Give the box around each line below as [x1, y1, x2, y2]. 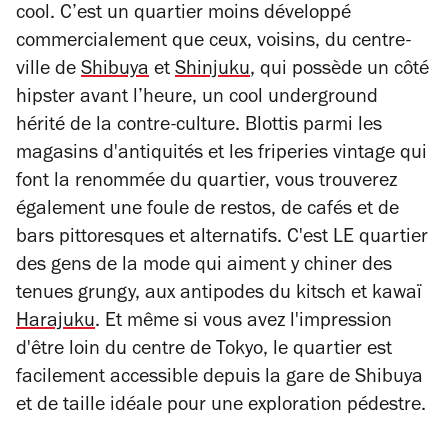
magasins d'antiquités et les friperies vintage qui [16, 144, 427, 165]
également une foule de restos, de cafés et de [16, 200, 399, 221]
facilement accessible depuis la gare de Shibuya [16, 368, 423, 389]
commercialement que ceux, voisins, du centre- [16, 32, 411, 53]
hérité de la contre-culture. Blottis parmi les [16, 116, 382, 137]
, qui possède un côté [250, 60, 429, 81]
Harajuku [16, 312, 95, 333]
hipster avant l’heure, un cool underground [16, 88, 378, 109]
